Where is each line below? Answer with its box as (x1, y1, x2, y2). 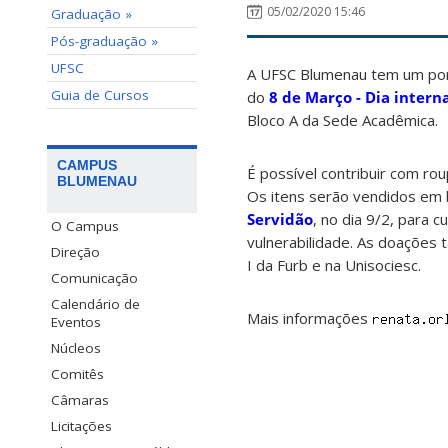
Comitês (51, 365, 104, 384)
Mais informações (247, 308, 372, 329)
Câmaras (51, 391, 109, 410)
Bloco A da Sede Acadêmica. (247, 110, 438, 131)
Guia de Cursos (51, 86, 149, 104)
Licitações (51, 417, 112, 436)
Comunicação (51, 269, 138, 288)
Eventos (51, 313, 101, 332)
